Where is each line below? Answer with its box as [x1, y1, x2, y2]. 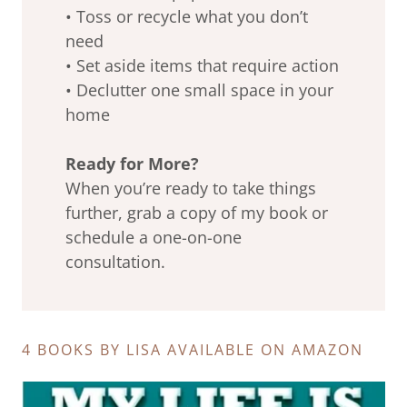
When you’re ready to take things [65, 176, 316, 199]
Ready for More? [65, 152, 199, 174]
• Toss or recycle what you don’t [65, 5, 308, 27]
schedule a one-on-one [65, 225, 242, 248]
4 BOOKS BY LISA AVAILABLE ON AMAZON [22, 339, 363, 360]
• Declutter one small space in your [65, 78, 333, 101]
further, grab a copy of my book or [65, 201, 328, 223]
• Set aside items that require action [65, 54, 339, 76]
